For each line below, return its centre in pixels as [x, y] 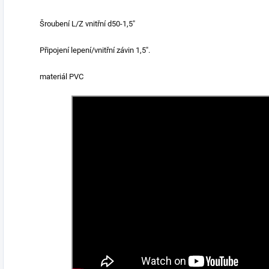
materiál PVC [62, 77]
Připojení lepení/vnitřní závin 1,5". [95, 50]
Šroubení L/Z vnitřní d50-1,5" [87, 24]
